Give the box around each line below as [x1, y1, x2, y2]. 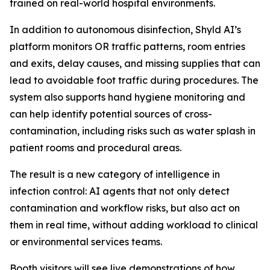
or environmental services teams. [10, 236, 162, 248]
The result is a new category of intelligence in [10, 168, 220, 180]
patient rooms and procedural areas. [10, 142, 181, 154]
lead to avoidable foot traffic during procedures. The [10, 74, 259, 86]
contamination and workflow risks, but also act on [10, 202, 240, 214]
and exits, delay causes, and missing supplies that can [10, 57, 260, 69]
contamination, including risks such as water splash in [10, 125, 256, 137]
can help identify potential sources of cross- [10, 108, 212, 120]
